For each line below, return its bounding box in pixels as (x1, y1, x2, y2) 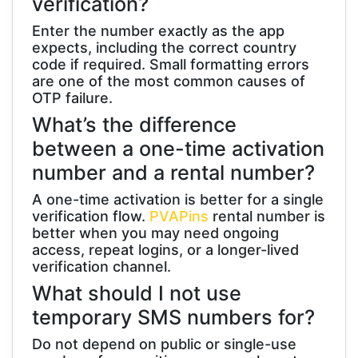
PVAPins (149, 207, 209, 225)
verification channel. (32, 257, 171, 275)
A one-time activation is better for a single (32, 190, 324, 208)
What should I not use (32, 280, 241, 305)
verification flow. (32, 207, 149, 225)
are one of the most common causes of (32, 72, 305, 89)
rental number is (209, 207, 325, 225)
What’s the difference (32, 112, 237, 137)
